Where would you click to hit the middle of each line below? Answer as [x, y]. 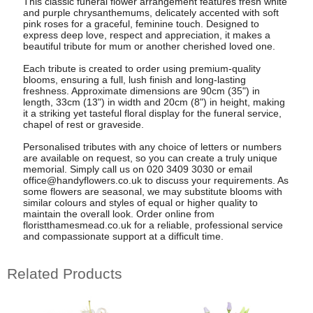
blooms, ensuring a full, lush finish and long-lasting [134, 79]
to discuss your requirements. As [215, 180]
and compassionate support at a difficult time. [123, 236]
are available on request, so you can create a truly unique [150, 158]
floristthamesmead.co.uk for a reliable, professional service [153, 225]
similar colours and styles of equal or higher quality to [140, 202]
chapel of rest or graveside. [83, 124]
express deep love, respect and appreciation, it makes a [146, 35]
